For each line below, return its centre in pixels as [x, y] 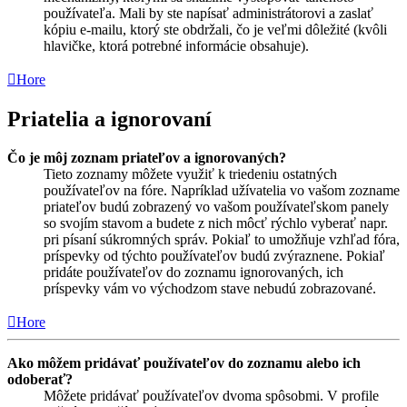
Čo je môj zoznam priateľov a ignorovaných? [147, 157]
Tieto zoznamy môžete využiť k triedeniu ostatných [190, 174]
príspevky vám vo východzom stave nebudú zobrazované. [210, 288]
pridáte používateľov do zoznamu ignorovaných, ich [194, 272]
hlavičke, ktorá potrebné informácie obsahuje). [176, 46]
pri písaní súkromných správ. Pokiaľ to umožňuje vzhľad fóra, [222, 239]
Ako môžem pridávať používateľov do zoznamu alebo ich [184, 362]
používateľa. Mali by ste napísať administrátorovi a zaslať [208, 14]
